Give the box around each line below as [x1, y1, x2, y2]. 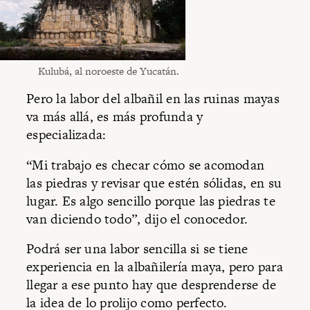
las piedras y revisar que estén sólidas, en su [26, 173, 282, 192]
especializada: [26, 125, 107, 145]
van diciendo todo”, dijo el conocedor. [26, 209, 248, 228]
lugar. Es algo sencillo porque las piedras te [26, 191, 275, 210]
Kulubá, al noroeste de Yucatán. [37, 63, 179, 78]
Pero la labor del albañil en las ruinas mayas [26, 89, 280, 109]
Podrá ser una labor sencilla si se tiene [26, 239, 248, 259]
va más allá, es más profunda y [26, 107, 203, 127]
